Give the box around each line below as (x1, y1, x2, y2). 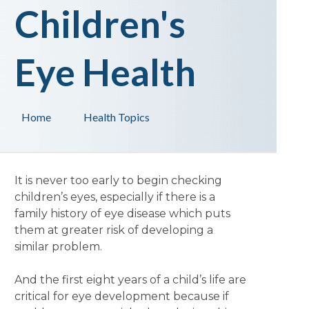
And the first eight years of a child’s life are (14, 273, 246, 286)
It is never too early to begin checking (14, 174, 222, 187)
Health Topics (83, 110, 150, 123)
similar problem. (14, 240, 102, 253)
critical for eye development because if (14, 290, 229, 303)
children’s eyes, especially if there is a (14, 190, 215, 203)
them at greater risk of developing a (14, 223, 213, 237)
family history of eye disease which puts (14, 207, 230, 220)
